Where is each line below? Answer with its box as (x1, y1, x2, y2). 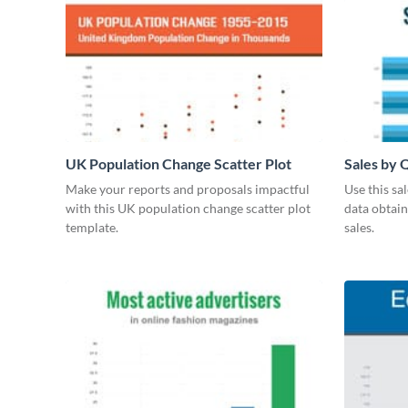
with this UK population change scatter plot (66, 200, 311, 217)
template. (66, 219, 118, 236)
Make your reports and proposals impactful (66, 181, 310, 198)
